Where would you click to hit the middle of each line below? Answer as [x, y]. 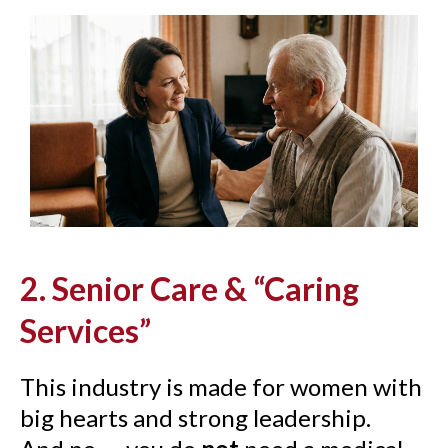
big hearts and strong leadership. [195, 417]
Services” [85, 330]
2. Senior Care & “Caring [189, 288]
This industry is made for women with [221, 386]
